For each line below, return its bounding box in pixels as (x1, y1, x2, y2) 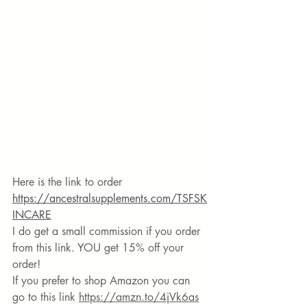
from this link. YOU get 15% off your (12, 240, 187, 255)
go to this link (12, 289, 79, 304)
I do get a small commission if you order (12, 223, 204, 238)
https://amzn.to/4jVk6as (79, 289, 199, 304)
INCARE (12, 207, 51, 222)
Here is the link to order (12, 174, 125, 189)
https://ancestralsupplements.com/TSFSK (12, 191, 207, 206)
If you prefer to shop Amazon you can (12, 273, 193, 288)
